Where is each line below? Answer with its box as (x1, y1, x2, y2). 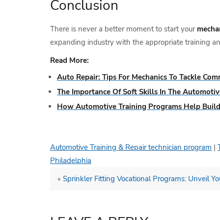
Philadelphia (50, 156, 91, 165)
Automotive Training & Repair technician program (50, 142, 212, 152)
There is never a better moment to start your (50, 24, 197, 34)
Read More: (50, 55, 89, 65)
